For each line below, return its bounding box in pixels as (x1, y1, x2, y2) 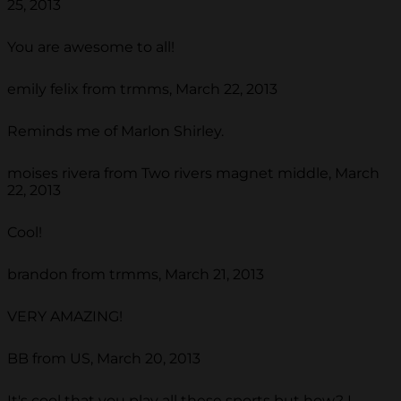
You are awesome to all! (7, 38, 175, 56)
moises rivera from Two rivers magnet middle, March (7, 165, 380, 183)
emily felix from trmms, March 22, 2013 (7, 81, 277, 98)
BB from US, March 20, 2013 (7, 350, 200, 368)
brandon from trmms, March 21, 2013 (7, 266, 264, 284)
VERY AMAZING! (7, 308, 123, 326)
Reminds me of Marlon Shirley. (7, 123, 224, 141)
